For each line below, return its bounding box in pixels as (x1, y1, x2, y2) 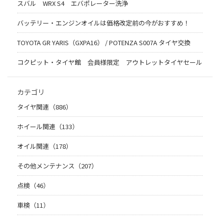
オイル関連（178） (17, 141, 72, 151)
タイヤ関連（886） (17, 102, 72, 112)
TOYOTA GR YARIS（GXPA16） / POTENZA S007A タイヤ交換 (17, 38, 191, 48)
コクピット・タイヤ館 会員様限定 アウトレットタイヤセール (17, 57, 202, 67)
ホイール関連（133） (17, 122, 79, 132)
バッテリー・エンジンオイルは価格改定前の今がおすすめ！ (17, 18, 190, 28)
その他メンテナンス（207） (17, 161, 98, 171)
